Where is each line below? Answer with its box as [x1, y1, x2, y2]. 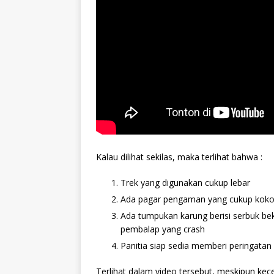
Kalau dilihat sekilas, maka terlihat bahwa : [96, 150, 262, 163]
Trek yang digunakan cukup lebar [120, 176, 250, 188]
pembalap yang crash [120, 223, 205, 235]
